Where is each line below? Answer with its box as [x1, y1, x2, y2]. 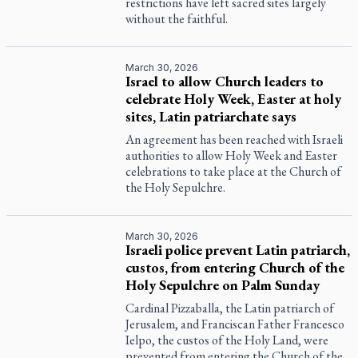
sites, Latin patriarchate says [125, 107, 297, 125]
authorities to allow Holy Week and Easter [125, 147, 338, 164]
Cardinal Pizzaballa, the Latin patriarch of [125, 300, 335, 316]
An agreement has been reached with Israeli [125, 131, 344, 148]
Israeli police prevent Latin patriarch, [125, 241, 351, 259]
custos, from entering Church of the [125, 258, 345, 276]
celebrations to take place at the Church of [125, 163, 342, 180]
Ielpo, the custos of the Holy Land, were [125, 332, 329, 348]
